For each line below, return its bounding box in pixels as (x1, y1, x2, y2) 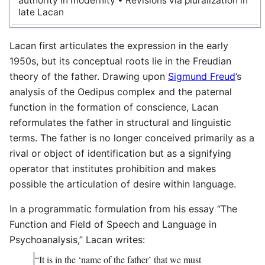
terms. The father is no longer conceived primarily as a (9, 132, 254, 144)
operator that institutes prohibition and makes (9, 163, 216, 175)
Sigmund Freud (168, 70, 235, 83)
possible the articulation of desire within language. (9, 178, 236, 190)
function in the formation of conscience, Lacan (9, 101, 218, 114)
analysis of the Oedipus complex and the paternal (9, 86, 232, 98)
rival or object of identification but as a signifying (9, 147, 231, 160)
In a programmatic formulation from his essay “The (9, 203, 237, 215)
